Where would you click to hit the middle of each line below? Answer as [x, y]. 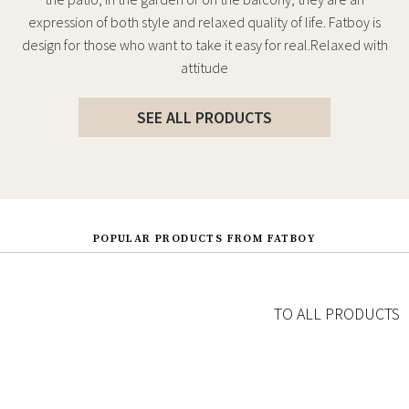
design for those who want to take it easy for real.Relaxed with [204, 44]
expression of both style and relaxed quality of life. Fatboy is [204, 21]
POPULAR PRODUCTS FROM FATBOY [204, 239]
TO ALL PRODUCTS [337, 314]
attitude [204, 67]
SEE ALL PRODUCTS [204, 117]
